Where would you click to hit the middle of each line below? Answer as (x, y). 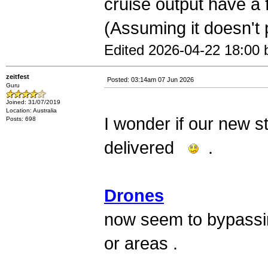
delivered (146, 148)
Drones (134, 196)
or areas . (141, 243)
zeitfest (18, 77)
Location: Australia (31, 110)
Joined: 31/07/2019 (33, 102)
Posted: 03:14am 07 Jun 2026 (150, 80)
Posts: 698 (21, 119)
